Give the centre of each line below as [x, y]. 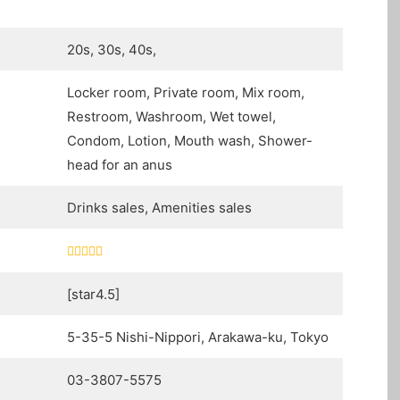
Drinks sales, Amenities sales [159, 208]
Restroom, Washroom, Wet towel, [171, 117]
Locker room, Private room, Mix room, [186, 93]
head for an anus [120, 165]
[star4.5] [93, 295]
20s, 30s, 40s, [112, 50]
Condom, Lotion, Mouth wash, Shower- [190, 141]
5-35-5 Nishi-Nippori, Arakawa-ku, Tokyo [198, 337]
